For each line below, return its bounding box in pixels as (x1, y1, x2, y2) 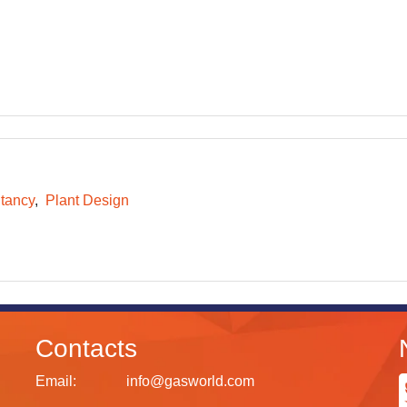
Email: (35, 373, 76, 389)
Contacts (35, 334, 137, 362)
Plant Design (45, 193, 129, 208)
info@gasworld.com (126, 373, 254, 389)
